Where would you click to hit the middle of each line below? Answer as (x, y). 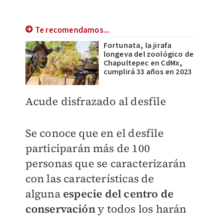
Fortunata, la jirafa (138, 46)
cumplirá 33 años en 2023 (148, 72)
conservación (62, 209)
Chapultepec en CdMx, (143, 63)
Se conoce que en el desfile (94, 133)
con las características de (90, 179)
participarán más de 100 (88, 148)
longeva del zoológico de (149, 55)
